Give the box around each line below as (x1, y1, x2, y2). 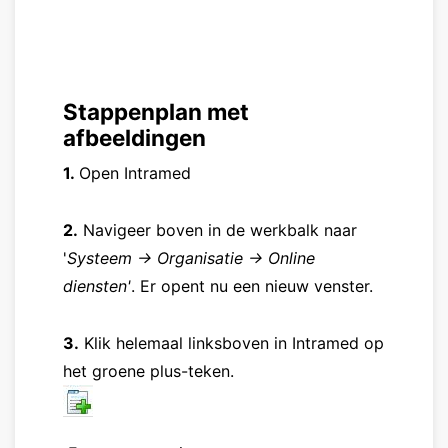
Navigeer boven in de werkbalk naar (78, 219, 357, 240)
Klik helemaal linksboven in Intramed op (79, 332, 384, 353)
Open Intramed (79, 163, 191, 184)
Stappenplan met (63, 98, 249, 126)
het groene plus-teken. (63, 360, 234, 381)
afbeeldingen (63, 124, 206, 152)
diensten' (63, 275, 131, 296)
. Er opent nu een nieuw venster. (131, 275, 373, 296)
